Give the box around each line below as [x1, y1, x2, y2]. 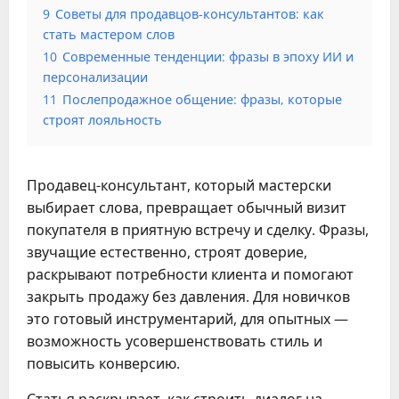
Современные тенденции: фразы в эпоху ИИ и [62, 47, 354, 65]
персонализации [43, 68, 148, 85]
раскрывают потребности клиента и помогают [27, 264, 354, 284]
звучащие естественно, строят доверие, [27, 241, 307, 262]
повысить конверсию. [27, 353, 180, 373]
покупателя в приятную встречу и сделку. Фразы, [27, 219, 369, 240]
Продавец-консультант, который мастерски [27, 175, 331, 195]
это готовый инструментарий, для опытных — [27, 308, 348, 329]
